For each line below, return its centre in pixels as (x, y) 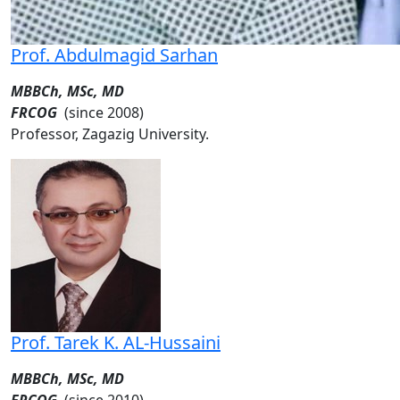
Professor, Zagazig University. (110, 133)
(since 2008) (104, 112)
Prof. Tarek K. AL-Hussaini (116, 342)
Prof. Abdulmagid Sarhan (114, 54)
